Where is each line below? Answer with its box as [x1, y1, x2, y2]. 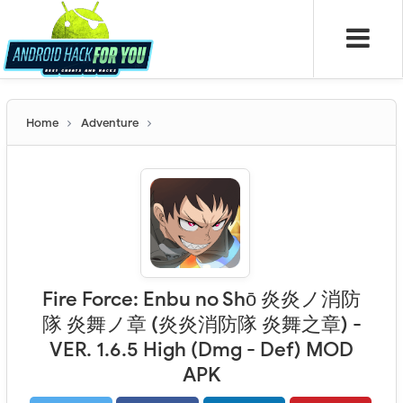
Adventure [81, 115, 139, 130]
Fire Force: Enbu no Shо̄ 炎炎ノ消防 [42, 287, 361, 311]
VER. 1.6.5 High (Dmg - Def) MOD [49, 337, 354, 362]
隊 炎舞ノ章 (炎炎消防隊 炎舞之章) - [41, 312, 362, 336]
